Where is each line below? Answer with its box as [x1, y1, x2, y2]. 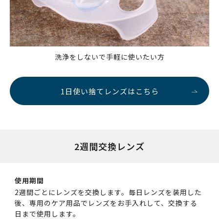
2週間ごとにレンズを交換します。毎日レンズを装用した [15, 187, 202, 197]
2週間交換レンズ [74, 140, 145, 153]
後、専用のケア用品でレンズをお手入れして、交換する [15, 198, 197, 208]
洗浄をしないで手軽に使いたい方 [54, 52, 165, 62]
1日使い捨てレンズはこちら [60, 86, 159, 97]
